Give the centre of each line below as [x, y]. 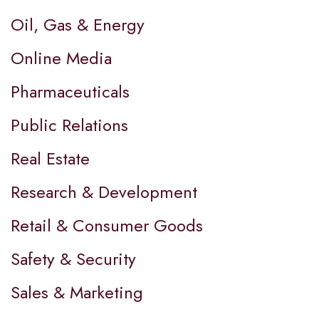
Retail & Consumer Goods [107, 226]
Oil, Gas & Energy [78, 25]
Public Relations [69, 125]
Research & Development [104, 192]
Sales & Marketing [77, 293]
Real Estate [50, 159]
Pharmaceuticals [70, 92]
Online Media [61, 58]
